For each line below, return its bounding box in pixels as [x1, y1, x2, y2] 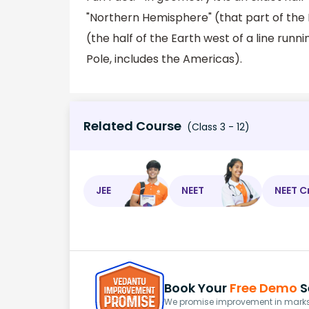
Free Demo [230, 279, 297, 297]
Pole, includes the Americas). [86, 50, 242, 67]
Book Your [164, 279, 230, 297]
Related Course [83, 117, 181, 134]
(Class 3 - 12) [184, 119, 250, 134]
